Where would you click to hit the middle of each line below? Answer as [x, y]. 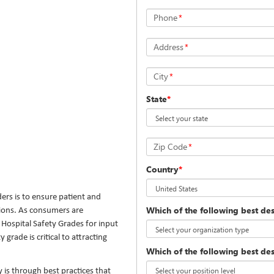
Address [168, 47]
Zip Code [170, 146]
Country [162, 169]
